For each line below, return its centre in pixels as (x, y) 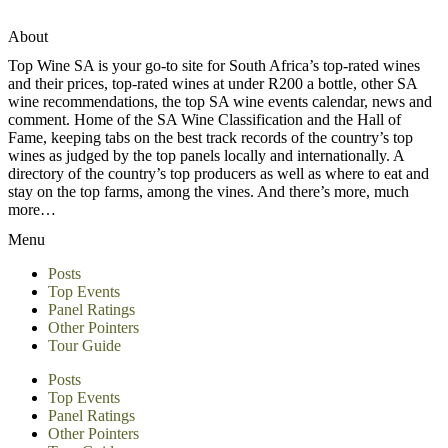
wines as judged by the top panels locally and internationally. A (206, 156)
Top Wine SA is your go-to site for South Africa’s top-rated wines (214, 66)
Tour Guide (84, 345)
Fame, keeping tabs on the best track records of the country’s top (210, 138)
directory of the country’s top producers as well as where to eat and (218, 174)
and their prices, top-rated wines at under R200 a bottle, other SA (212, 84)
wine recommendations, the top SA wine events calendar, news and (220, 102)
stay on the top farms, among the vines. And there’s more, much (208, 192)
